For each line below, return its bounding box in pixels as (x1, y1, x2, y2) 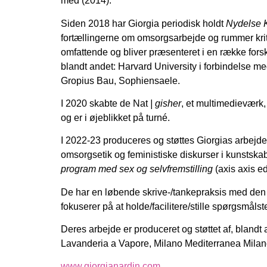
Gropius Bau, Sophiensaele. (61, 75, 180, 86)
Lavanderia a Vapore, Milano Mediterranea (61, 238, 243, 249)
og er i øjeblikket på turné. (61, 112, 170, 123)
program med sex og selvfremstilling (61, 164, 213, 175)
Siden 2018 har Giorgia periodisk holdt (61, 18, 226, 29)
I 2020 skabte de (61, 98, 133, 108)
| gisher (148, 98, 181, 108)
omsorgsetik (61, 150, 114, 160)
